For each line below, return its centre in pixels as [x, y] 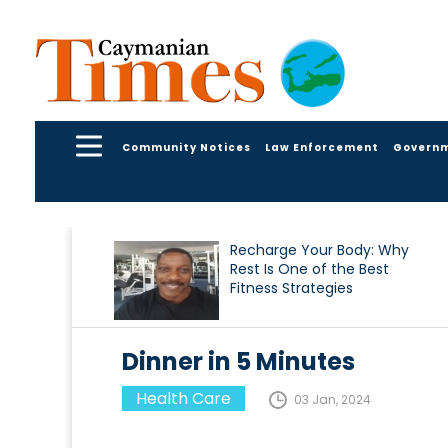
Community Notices [186, 147]
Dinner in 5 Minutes [238, 362]
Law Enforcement [322, 147]
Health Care [183, 399]
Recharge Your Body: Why [319, 250]
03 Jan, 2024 [332, 400]
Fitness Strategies [291, 288]
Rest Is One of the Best [309, 269]
